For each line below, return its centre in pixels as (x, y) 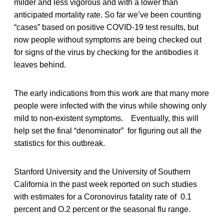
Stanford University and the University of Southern (102, 171)
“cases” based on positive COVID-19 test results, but (106, 27)
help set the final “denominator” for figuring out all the (108, 130)
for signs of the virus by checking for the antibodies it (106, 52)
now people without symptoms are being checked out (108, 39)
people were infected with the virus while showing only (110, 105)
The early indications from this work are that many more (111, 93)
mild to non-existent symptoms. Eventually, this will (106, 118)
